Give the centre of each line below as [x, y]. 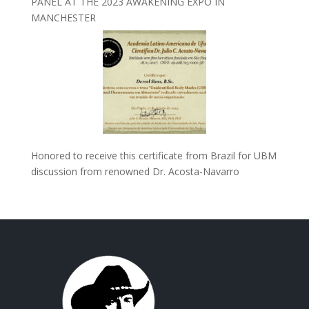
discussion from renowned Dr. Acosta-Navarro [135, 172]
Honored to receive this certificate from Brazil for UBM [153, 156]
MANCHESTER [63, 18]
